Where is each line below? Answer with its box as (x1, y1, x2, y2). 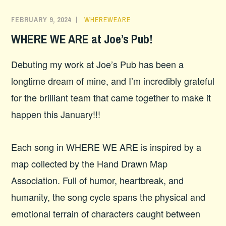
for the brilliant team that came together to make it (11, 90, 211, 104)
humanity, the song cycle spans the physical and (11, 190, 206, 203)
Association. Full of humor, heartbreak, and (11, 173, 184, 187)
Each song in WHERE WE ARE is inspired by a (11, 140, 202, 153)
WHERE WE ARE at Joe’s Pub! (11, 31, 153, 47)
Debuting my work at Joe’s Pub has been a (11, 57, 184, 71)
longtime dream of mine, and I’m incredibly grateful (11, 74, 215, 87)
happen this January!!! (11, 107, 101, 121)
